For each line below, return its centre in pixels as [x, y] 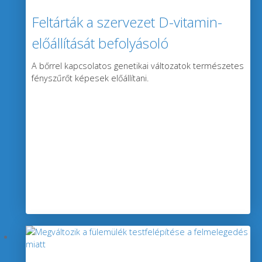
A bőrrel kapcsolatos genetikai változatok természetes [138, 65]
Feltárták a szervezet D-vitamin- [127, 22]
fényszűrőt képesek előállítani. [90, 78]
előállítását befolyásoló [100, 43]
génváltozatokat [79, 64]
